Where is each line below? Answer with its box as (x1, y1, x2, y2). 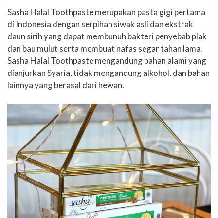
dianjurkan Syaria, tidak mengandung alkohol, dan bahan (7, 68, 210, 78)
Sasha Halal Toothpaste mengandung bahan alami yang (7, 55, 206, 66)
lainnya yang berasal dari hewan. (7, 80, 124, 91)
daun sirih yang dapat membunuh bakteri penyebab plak (7, 31, 207, 42)
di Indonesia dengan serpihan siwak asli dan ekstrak (7, 19, 193, 30)
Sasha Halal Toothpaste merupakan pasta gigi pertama (7, 7, 205, 18)
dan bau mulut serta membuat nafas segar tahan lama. (7, 43, 202, 54)
